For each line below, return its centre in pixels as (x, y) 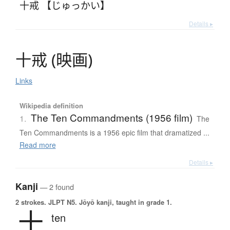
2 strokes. (31, 202)
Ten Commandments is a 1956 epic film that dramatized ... (114, 133)
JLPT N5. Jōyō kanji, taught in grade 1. (109, 202)
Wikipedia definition (51, 106)
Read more (37, 145)
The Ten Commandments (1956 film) (111, 118)
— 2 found (56, 187)
